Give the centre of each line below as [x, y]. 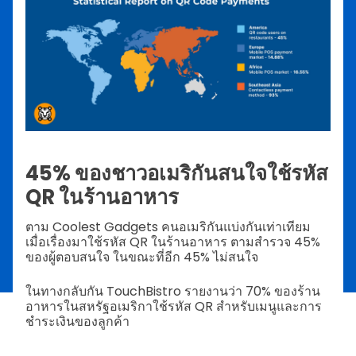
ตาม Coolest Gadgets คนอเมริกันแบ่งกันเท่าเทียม [168, 226]
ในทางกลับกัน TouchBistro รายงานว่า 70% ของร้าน [173, 291]
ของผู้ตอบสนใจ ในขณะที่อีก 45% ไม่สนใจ [142, 257]
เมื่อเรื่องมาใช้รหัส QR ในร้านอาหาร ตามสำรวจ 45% [173, 242]
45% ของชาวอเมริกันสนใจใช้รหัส [177, 173]
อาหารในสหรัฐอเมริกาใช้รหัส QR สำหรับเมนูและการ [174, 306]
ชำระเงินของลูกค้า [79, 321]
